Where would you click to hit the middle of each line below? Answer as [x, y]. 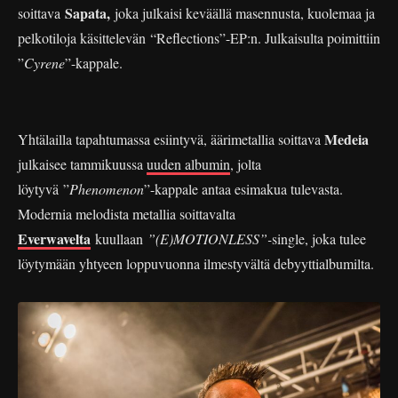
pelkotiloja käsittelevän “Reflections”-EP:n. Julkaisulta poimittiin [199, 37]
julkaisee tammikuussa [82, 163]
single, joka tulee [319, 238]
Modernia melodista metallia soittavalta [127, 213]
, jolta [246, 163]
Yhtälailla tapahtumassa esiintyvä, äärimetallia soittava [171, 139]
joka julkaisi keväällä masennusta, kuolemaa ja [243, 12]
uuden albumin [188, 163]
